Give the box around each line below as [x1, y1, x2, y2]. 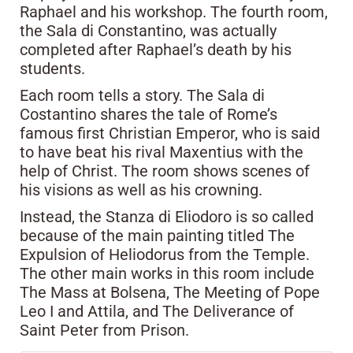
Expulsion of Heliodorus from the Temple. [20, 244, 310, 264]
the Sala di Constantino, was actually [20, 20, 277, 40]
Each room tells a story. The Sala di [20, 85, 265, 105]
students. [20, 58, 85, 78]
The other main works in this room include [20, 263, 314, 283]
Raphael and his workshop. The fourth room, [20, 2, 328, 21]
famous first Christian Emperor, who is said [20, 123, 320, 143]
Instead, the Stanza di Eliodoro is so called [20, 206, 314, 226]
